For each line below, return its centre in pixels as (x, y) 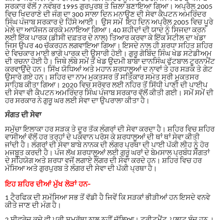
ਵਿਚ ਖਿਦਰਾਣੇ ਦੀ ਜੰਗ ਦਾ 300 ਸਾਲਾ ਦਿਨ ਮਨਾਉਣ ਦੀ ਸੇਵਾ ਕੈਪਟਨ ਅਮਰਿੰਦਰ (106, 15)
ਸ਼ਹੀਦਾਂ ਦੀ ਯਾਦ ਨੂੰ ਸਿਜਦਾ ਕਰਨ (164, 30)
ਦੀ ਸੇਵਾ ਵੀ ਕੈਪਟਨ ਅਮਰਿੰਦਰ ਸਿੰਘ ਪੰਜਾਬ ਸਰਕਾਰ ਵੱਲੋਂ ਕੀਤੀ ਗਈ (91, 93)
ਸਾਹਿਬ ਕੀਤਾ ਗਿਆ (30, 85)
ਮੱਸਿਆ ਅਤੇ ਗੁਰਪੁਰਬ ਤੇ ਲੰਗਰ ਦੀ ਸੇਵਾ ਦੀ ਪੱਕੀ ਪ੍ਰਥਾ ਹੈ (79, 169)
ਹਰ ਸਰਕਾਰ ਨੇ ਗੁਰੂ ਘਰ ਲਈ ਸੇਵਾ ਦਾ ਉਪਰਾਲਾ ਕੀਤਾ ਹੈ (75, 101)
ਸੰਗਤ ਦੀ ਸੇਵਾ (23, 116)
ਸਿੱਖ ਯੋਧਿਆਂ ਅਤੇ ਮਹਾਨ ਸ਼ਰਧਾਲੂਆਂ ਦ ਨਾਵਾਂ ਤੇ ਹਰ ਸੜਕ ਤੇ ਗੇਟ (130, 70)
